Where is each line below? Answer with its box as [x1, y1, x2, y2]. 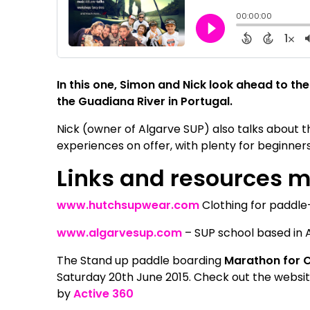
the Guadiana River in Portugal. [57, 93, 233, 109]
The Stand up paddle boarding [57, 252, 225, 268]
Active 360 [73, 285, 134, 302]
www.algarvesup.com [57, 224, 183, 241]
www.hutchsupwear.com [57, 197, 200, 213]
